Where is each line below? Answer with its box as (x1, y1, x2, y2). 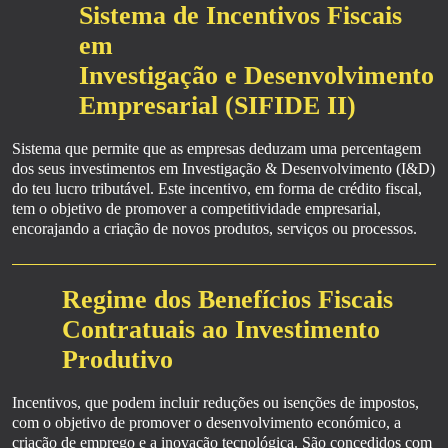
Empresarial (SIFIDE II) (79, 91, 357, 120)
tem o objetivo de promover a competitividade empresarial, (12, 200, 381, 217)
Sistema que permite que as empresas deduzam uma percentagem (12, 140, 421, 157)
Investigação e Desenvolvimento (79, 61, 435, 90)
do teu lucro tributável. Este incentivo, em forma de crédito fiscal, (12, 180, 422, 197)
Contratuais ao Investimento (61, 315, 380, 344)
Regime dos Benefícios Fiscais (61, 285, 393, 314)
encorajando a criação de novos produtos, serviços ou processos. (12, 220, 417, 237)
